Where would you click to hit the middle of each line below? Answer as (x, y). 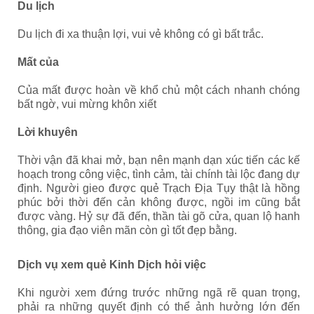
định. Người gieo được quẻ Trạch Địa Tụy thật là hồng (159, 188)
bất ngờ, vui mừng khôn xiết (87, 104)
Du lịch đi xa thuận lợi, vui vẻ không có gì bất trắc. (141, 34)
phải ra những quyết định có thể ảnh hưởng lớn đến (159, 307)
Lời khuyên (48, 132)
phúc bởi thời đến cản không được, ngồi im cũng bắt (159, 202)
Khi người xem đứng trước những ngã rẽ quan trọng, (159, 293)
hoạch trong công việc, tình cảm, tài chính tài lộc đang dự (159, 174)
